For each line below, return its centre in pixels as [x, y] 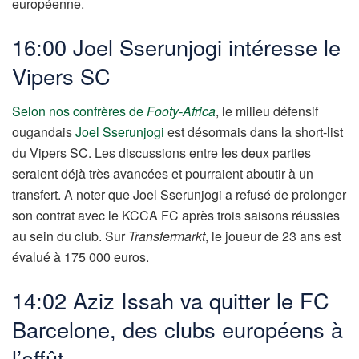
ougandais [44, 132]
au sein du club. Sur [70, 236]
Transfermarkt [167, 236]
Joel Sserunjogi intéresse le [207, 46]
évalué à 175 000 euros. [81, 257]
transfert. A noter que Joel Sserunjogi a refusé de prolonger [179, 195]
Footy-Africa [181, 111]
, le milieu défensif [267, 111]
